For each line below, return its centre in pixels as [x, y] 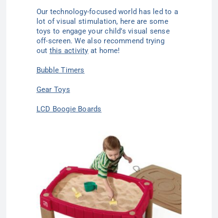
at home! [104, 51]
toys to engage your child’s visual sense [103, 31]
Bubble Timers [60, 70]
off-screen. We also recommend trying [100, 41]
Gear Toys [53, 90]
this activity [69, 51]
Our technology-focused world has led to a [107, 12]
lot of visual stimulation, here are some [102, 22]
